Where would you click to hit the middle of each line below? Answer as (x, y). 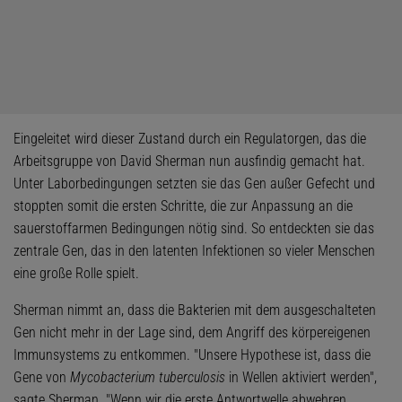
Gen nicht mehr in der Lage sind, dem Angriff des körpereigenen (192, 333)
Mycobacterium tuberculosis (148, 378)
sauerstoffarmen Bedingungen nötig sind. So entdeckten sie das (194, 229)
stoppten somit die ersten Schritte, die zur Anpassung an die (183, 206)
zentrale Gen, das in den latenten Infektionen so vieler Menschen (194, 251)
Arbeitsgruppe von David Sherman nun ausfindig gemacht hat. (189, 162)
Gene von (42, 378)
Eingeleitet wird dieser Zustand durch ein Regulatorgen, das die (190, 139)
